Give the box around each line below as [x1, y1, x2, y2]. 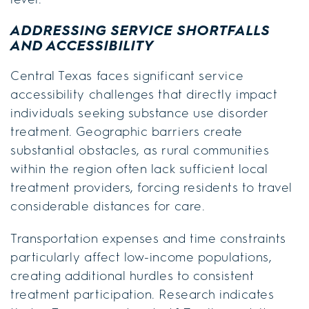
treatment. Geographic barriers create [10, 123, 243, 140]
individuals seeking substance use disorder [10, 104, 269, 121]
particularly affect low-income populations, [10, 248, 272, 266]
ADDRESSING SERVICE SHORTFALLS [10, 21, 270, 39]
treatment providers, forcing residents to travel [10, 179, 292, 196]
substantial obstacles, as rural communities [10, 141, 270, 159]
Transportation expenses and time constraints [10, 230, 286, 247]
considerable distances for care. [10, 197, 206, 215]
